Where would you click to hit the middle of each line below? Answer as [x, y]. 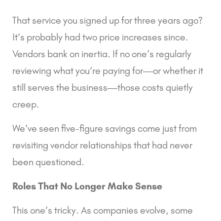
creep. [26, 104]
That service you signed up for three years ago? [108, 20]
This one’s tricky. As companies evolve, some [103, 210]
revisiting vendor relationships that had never [102, 145]
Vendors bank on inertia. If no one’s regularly [102, 54]
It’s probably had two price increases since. [100, 37]
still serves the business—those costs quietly [103, 87]
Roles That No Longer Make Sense [87, 186]
